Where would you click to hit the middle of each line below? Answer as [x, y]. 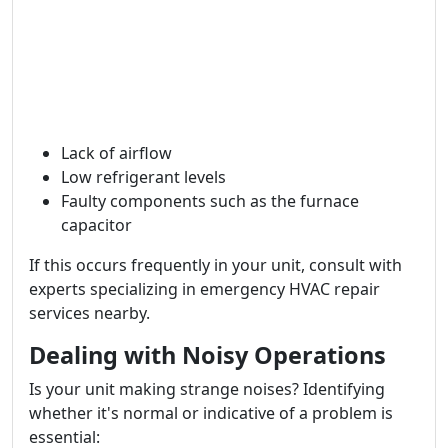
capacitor [96, 225]
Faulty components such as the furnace [210, 201]
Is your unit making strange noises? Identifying [207, 389]
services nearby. [89, 313]
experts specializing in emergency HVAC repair [204, 289]
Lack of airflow [116, 153]
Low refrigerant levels [143, 177]
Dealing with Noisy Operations [207, 355]
